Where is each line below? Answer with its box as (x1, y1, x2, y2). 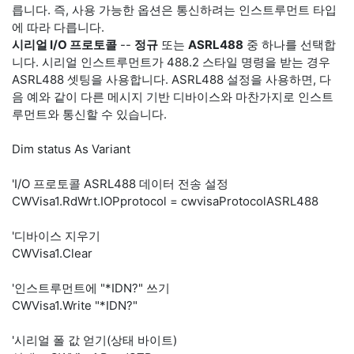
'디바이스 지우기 (12, 228, 100, 243)
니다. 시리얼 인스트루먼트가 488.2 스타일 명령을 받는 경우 (12, 55, 330, 70)
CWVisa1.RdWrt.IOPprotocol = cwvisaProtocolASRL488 (12, 194, 318, 209)
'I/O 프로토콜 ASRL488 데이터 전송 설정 (12, 176, 228, 191)
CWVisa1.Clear (12, 246, 92, 261)
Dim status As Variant (12, 141, 130, 156)
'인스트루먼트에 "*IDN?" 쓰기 (12, 281, 170, 296)
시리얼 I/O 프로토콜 (12, 37, 117, 52)
